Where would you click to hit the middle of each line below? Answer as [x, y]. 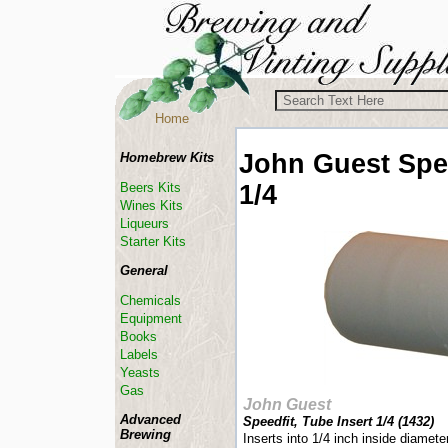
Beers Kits [150, 187]
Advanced [150, 419]
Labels [139, 354]
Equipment [151, 318]
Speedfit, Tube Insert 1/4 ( [322, 421]
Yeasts [140, 372]
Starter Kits [153, 241]
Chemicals [150, 300]
